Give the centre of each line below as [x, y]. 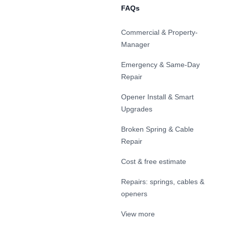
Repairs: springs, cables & [163, 182]
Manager [135, 44]
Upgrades [137, 109]
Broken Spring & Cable [157, 129]
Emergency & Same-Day [160, 65]
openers [134, 194]
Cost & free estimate [154, 161]
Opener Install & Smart [157, 97]
